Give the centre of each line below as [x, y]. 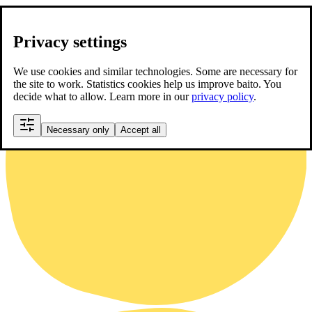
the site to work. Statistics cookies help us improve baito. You [147, 84]
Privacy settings [70, 41]
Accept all [141, 130]
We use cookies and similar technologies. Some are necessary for [155, 71]
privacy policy [223, 96]
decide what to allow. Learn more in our [102, 96]
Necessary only [78, 130]
